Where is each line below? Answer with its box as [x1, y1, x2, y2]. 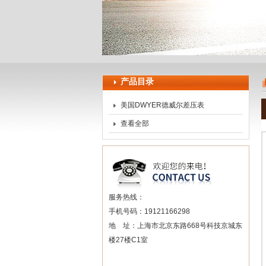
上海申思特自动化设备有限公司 [105, 26, 205, 34]
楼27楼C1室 [109, 236, 148, 244]
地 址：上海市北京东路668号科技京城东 [109, 221, 242, 230]
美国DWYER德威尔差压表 [121, 101, 204, 109]
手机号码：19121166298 [109, 207, 190, 216]
